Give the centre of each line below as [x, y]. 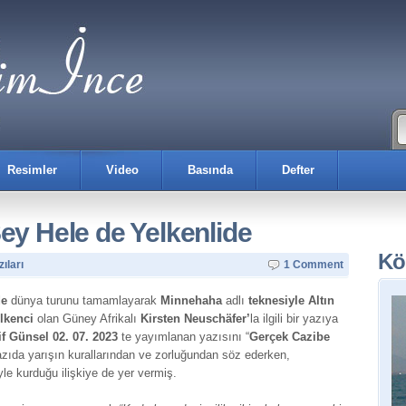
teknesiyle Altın [291, 300]
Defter [298, 170]
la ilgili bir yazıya [294, 319]
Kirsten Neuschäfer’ [195, 319]
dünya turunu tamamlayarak [84, 300]
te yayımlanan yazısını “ [184, 337]
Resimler [32, 170]
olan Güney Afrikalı [87, 319]
